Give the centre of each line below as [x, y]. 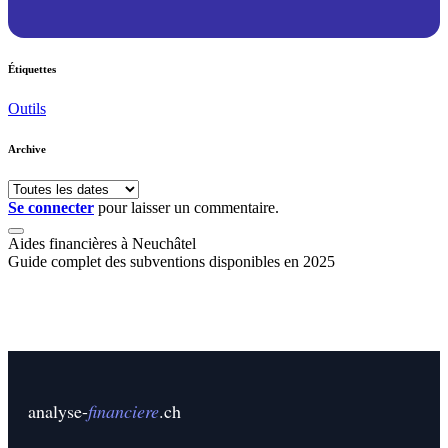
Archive [27, 148]
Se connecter [51, 207]
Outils [27, 108]
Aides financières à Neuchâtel [102, 243]
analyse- [58, 410]
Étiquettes [32, 68]
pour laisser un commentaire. [186, 207]
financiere [123, 410]
